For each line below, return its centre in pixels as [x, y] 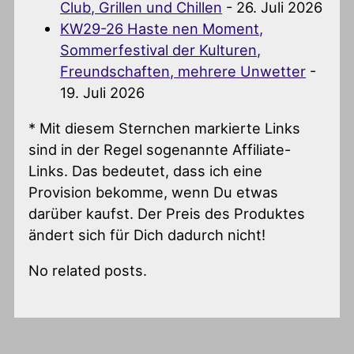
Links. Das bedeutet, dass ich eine [146, 171]
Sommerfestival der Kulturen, [161, 49]
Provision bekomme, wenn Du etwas [154, 192]
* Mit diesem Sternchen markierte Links [165, 128]
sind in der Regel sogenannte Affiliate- [160, 150]
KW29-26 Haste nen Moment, [162, 28]
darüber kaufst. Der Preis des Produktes [167, 214]
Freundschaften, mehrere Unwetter [183, 71]
